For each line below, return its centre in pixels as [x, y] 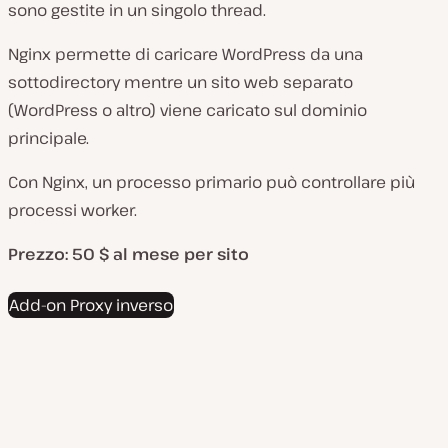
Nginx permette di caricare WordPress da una [185, 54]
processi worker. [72, 210]
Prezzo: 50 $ [60, 254]
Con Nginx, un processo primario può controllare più [211, 182]
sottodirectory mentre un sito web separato [180, 82]
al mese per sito [181, 254]
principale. [48, 138]
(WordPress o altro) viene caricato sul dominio [187, 110]
